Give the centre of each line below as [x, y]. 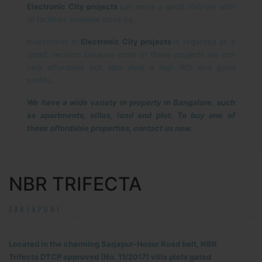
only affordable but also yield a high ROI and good [131, 67]
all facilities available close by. [81, 19]
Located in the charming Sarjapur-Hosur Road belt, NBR [113, 244]
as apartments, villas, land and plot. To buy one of [131, 115]
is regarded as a [204, 42]
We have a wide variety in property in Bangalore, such [131, 102]
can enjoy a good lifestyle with [177, 6]
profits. [40, 80]
